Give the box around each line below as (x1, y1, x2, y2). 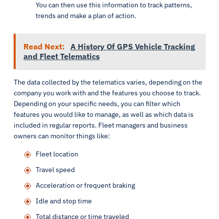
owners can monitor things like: (14, 131, 110, 140)
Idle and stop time (36, 197, 92, 205)
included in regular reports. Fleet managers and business (14, 121, 188, 130)
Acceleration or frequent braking (36, 181, 135, 190)
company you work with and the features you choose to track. (14, 88, 201, 97)
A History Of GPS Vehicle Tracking (70, 42, 195, 51)
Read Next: (23, 42, 66, 51)
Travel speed (36, 165, 75, 174)
